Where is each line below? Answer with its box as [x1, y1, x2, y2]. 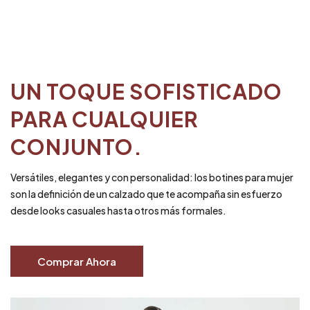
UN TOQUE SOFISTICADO [10, 78, 282, 104]
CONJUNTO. [10, 134, 143, 160]
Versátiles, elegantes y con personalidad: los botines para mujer [10, 171, 293, 183]
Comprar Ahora [37, 255, 116, 268]
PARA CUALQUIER [10, 106, 199, 132]
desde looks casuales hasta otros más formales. [10, 204, 226, 217]
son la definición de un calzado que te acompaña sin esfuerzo [10, 188, 282, 200]
